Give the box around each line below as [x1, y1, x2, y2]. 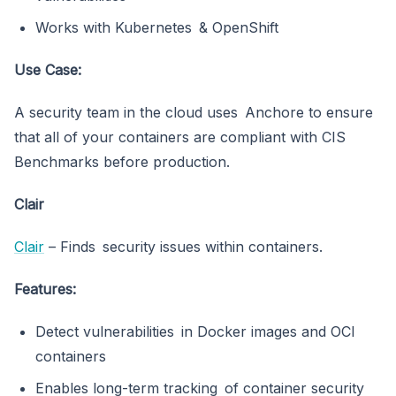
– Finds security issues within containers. [44, 238, 323, 256]
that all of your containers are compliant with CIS [14, 128, 346, 147]
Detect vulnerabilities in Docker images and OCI [35, 323, 355, 341]
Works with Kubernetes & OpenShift [35, 19, 278, 37]
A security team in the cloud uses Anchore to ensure [14, 103, 373, 122]
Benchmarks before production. [14, 153, 230, 171]
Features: [14, 280, 76, 299]
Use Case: [14, 61, 81, 80]
